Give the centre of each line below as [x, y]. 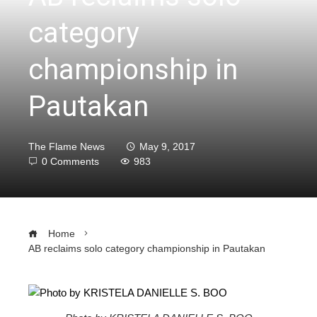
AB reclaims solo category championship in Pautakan [147, 248]
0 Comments [70, 161]
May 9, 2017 [167, 146]
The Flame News [67, 146]
